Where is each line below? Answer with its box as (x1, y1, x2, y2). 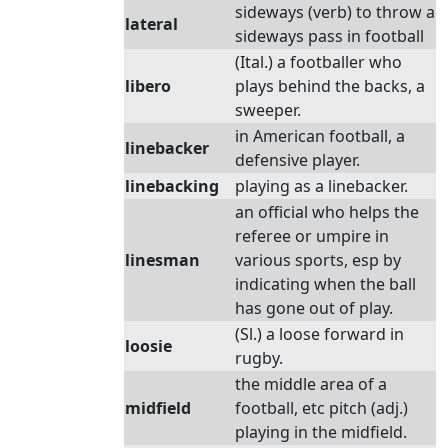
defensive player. (235, 149, 360, 171)
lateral (125, 13, 178, 35)
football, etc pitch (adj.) (235, 397, 408, 419)
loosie (125, 335, 172, 357)
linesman (125, 249, 200, 271)
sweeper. (235, 99, 301, 121)
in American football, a (235, 125, 405, 147)
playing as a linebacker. (235, 175, 408, 197)
